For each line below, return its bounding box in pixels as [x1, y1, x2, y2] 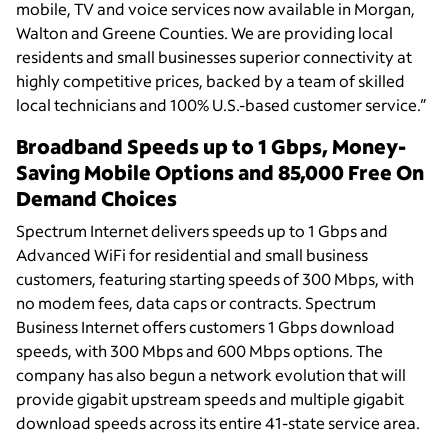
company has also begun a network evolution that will [16, 364, 406, 386]
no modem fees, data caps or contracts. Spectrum [16, 292, 376, 314]
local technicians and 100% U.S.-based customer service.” [16, 94, 427, 116]
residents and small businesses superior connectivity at [16, 46, 412, 68]
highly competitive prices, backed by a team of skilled [16, 70, 405, 92]
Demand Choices [16, 185, 177, 212]
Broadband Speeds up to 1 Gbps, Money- [16, 133, 406, 160]
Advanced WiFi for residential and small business [16, 244, 368, 266]
